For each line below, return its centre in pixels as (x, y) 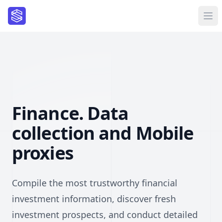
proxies (43, 153)
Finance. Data (70, 113)
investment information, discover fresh (94, 199)
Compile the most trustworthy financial (95, 183)
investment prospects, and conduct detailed (105, 215)
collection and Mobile (103, 133)
